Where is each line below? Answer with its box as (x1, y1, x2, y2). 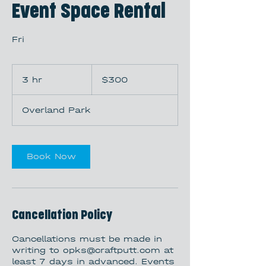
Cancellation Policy (12, 209, 113, 221)
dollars (92, 78, 110, 84)
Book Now (26, 151, 76, 161)
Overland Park (22, 105, 91, 115)
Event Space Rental (12, 2, 166, 21)
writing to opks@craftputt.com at (12, 245, 173, 255)
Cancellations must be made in (12, 234, 162, 244)
